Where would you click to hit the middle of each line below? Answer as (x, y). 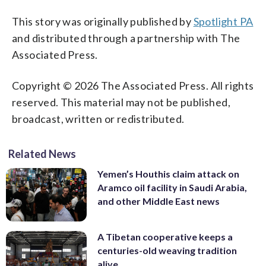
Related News (42, 153)
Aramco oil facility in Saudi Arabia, (172, 187)
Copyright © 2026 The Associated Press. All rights (133, 85)
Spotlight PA (223, 21)
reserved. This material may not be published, (121, 102)
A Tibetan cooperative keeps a (165, 237)
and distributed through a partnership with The (126, 38)
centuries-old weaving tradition (167, 251)
